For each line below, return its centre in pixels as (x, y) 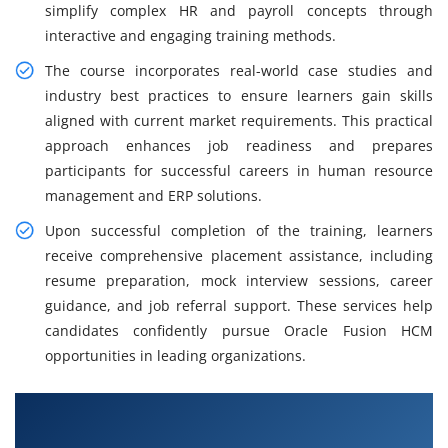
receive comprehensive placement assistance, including (239, 256)
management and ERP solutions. (153, 196)
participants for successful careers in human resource (239, 171)
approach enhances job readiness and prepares (239, 146)
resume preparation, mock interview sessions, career (239, 281)
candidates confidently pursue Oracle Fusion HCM (239, 331)
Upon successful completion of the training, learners (239, 231)
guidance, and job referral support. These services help (239, 306)
